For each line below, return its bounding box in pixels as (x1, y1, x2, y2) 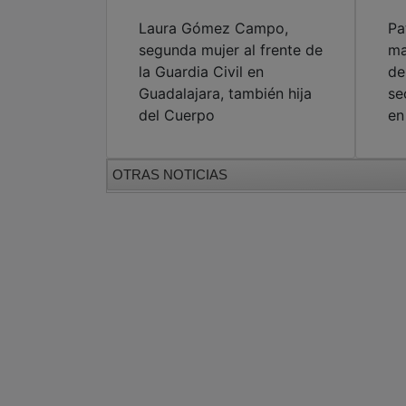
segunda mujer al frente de (139, 40, 323, 59)
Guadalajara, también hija (139, 83, 312, 102)
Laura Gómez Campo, (139, 18, 288, 37)
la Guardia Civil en (139, 62, 264, 81)
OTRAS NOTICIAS (112, 166, 227, 182)
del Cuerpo (139, 105, 215, 124)
